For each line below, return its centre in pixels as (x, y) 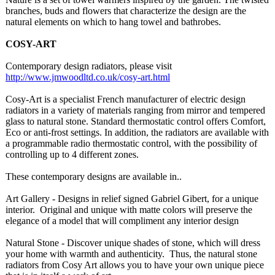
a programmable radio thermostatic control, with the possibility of (131, 143)
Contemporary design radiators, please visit (89, 66)
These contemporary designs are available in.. (94, 176)
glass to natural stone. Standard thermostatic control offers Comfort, (136, 121)
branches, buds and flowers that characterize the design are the (126, 11)
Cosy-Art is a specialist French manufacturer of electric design (126, 99)
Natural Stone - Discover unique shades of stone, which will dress (133, 243)
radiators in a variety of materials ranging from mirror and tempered (135, 110)
